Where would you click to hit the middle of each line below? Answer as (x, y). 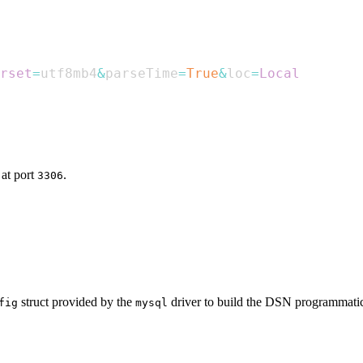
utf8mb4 (69, 74)
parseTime (142, 74)
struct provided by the (77, 302)
